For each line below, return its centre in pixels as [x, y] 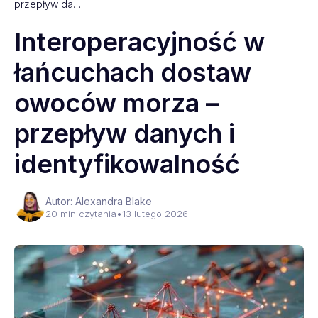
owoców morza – [116, 103]
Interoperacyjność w [139, 42]
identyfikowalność [127, 164]
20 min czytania [81, 214]
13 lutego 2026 [155, 214]
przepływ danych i [125, 133]
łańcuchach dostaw [133, 72]
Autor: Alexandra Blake [99, 201]
